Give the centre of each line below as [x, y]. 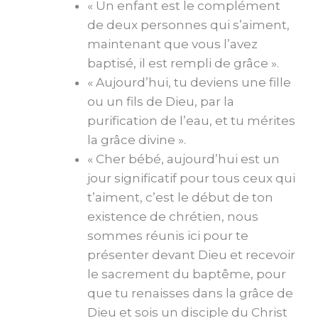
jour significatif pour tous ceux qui [191, 178]
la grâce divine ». [137, 139]
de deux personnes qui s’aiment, [188, 24]
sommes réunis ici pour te [168, 235]
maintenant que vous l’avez [172, 44]
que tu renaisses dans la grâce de [190, 293]
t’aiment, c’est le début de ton [180, 197]
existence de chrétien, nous [173, 216]
